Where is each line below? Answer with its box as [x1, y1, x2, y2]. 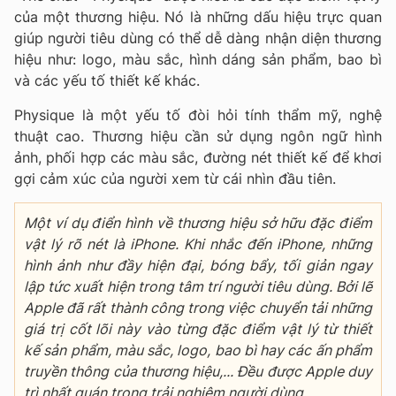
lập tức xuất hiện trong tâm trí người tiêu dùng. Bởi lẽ [24, 277, 372, 295]
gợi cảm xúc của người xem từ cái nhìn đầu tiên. [14, 169, 336, 187]
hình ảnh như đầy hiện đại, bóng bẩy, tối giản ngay [24, 255, 372, 274]
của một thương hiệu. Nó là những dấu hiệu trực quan [14, 7, 382, 26]
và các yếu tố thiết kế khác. [14, 71, 200, 89]
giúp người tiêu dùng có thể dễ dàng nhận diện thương [14, 28, 382, 47]
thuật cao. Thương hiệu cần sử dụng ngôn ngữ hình [14, 126, 382, 145]
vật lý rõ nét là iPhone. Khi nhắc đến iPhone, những [24, 234, 372, 253]
